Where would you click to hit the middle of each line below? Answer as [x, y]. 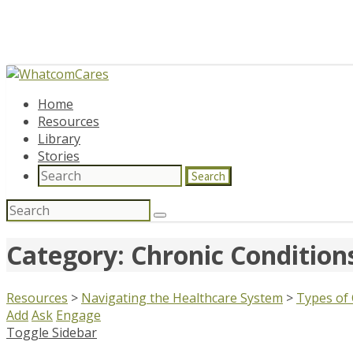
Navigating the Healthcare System [182, 297]
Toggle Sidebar [52, 332]
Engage [78, 315]
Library [59, 139]
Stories [59, 156]
